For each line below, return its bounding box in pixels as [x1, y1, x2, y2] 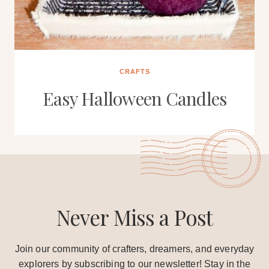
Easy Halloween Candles [42, 86, 227, 110]
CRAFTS [119, 68, 150, 75]
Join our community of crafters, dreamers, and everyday [14, 244, 255, 254]
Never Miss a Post [56, 203, 213, 231]
